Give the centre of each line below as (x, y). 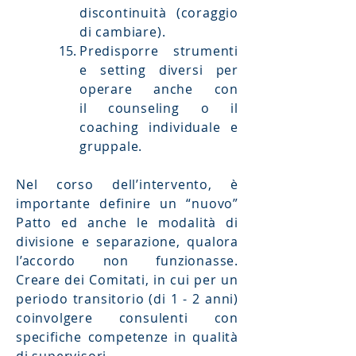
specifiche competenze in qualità (127, 337)
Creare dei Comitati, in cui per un (127, 280)
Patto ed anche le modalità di (127, 222)
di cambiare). (123, 32)
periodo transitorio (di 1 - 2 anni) (127, 299)
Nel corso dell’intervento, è (127, 184)
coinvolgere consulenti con (127, 318)
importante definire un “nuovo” (127, 203)
